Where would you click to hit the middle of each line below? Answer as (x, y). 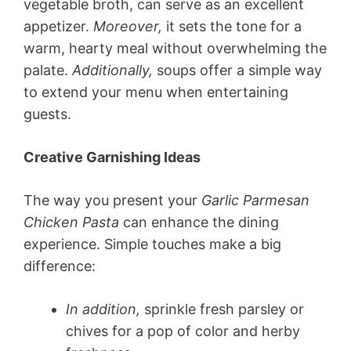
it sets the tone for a (232, 27)
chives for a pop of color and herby (183, 331)
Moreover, (128, 27)
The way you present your (112, 201)
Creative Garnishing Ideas (112, 157)
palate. (48, 71)
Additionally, (112, 71)
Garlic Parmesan (255, 201)
